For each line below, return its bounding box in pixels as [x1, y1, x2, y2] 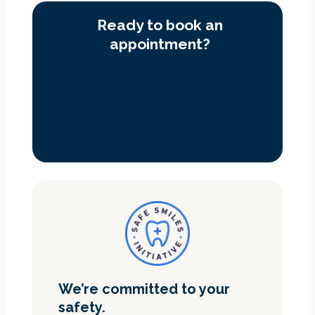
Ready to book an [97, 15, 223, 34]
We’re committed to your [58, 280, 231, 297]
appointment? [110, 34, 210, 53]
